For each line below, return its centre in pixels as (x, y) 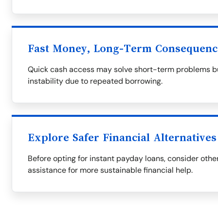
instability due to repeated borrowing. (95, 81)
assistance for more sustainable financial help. (110, 170)
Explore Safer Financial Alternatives (122, 138)
